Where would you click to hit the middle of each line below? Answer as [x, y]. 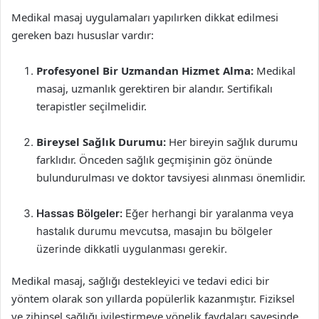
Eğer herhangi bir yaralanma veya [208, 213]
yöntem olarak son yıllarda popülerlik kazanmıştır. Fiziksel [153, 298]
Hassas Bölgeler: [79, 213]
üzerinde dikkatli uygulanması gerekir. [132, 249]
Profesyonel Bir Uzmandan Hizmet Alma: [145, 70]
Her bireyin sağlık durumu [232, 142]
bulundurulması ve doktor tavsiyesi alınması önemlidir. [171, 177]
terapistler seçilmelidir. [91, 106]
